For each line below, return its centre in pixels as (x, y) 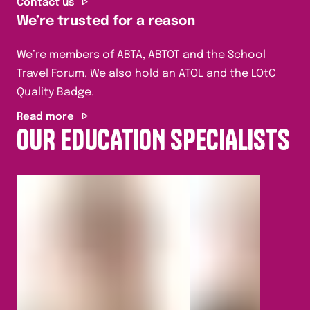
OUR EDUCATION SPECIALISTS (153, 140)
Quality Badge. (55, 92)
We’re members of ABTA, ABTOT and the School (141, 55)
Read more (45, 117)
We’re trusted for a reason (106, 21)
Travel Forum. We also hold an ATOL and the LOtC (146, 74)
